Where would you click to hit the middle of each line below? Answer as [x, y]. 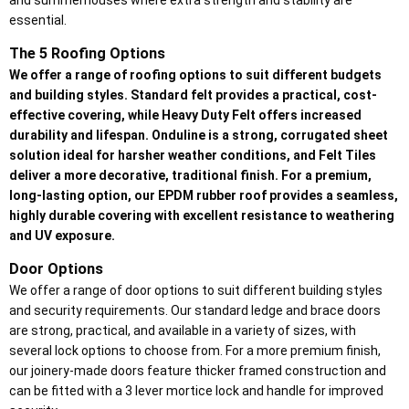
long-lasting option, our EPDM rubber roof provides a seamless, [204, 196]
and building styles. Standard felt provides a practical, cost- [193, 95]
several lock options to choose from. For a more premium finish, [195, 351]
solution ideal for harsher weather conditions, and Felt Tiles [193, 156]
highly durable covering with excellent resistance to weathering [202, 216]
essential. [38, 21]
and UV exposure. [62, 236]
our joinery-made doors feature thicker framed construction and [198, 371]
